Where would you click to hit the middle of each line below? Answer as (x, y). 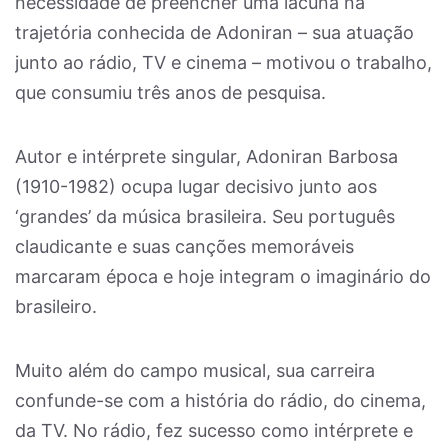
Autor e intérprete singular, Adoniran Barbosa (206, 156)
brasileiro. (56, 306)
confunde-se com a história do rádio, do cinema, (220, 400)
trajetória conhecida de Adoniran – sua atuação (214, 32)
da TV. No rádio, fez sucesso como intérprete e (214, 430)
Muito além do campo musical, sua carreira (195, 370)
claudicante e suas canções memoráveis (184, 246)
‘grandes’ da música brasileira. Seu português (205, 216)
